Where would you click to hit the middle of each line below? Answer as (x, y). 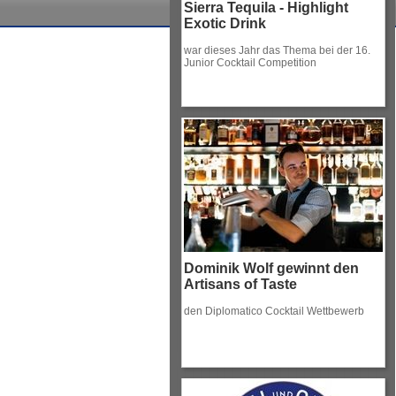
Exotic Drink (225, 23)
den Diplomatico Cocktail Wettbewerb (274, 311)
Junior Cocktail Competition (250, 63)
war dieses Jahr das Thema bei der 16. (277, 50)
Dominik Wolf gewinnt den (271, 268)
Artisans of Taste (240, 284)
